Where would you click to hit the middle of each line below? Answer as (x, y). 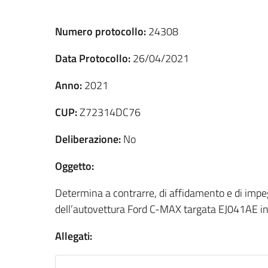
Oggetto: (74, 166)
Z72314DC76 (109, 112)
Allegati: (74, 236)
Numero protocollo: (100, 31)
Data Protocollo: (93, 58)
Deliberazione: (88, 139)
